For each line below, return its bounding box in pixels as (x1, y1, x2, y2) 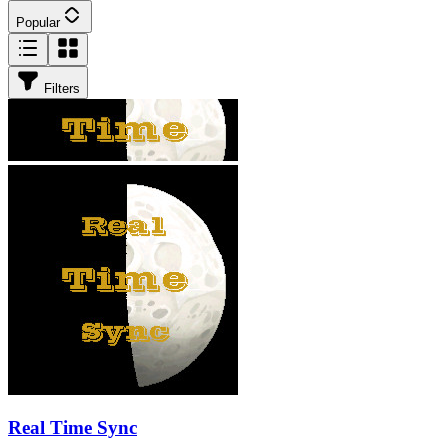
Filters (44, 80, 80, 96)
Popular (16, 14, 60, 30)
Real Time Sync (8, 417, 137, 439)
